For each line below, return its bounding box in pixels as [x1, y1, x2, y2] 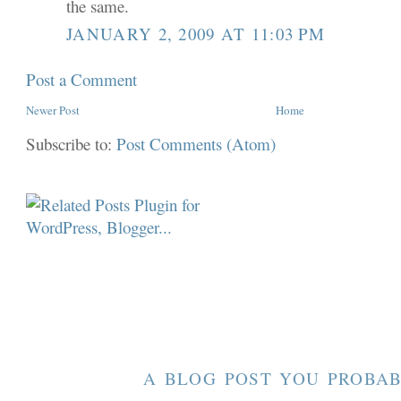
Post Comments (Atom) [116, 132, 277, 155]
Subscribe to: [26, 132, 117, 155]
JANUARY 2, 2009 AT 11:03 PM [66, 21, 326, 45]
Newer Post [26, 101, 81, 118]
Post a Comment [26, 67, 138, 90]
